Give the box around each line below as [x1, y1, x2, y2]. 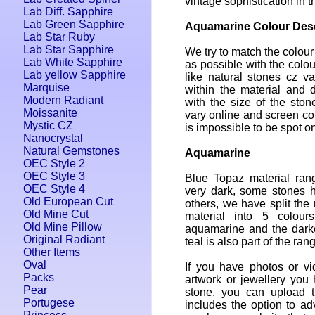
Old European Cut [23, 195, 113, 207]
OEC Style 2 [23, 157, 85, 169]
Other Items [23, 246, 80, 258]
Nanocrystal [23, 132, 83, 144]
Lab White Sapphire [23, 56, 122, 68]
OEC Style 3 [23, 170, 85, 182]
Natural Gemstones [23, 145, 120, 157]
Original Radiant [23, 233, 105, 245]
